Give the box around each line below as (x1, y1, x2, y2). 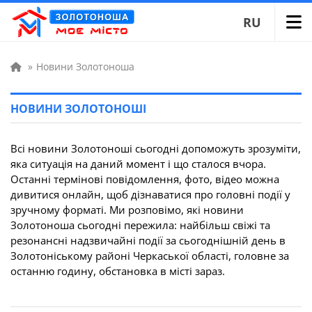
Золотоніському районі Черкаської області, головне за (10, 249, 289, 263)
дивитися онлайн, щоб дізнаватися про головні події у (10, 187, 290, 201)
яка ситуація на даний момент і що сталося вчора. (10, 157, 266, 171)
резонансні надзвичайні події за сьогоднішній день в (10, 233, 286, 247)
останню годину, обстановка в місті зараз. (10, 264, 225, 278)
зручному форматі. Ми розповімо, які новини (10, 203, 244, 217)
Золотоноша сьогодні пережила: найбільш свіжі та (10, 218, 270, 232)
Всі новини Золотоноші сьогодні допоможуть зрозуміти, (10, 141, 301, 155)
